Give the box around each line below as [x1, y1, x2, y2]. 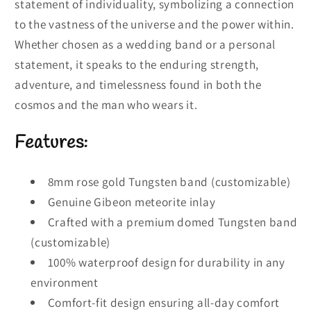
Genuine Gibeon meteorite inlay [47, 194, 216, 210]
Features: [15, 131, 89, 155]
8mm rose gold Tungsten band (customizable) [47, 174, 291, 190]
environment [31, 274, 99, 291]
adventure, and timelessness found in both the [15, 76, 262, 93]
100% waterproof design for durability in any [47, 254, 285, 271]
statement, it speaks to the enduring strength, [15, 56, 259, 73]
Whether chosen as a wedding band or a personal [15, 36, 276, 53]
